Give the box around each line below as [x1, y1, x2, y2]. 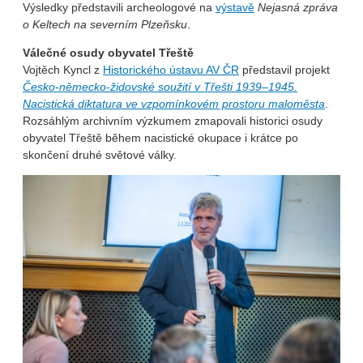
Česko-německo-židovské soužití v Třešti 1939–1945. [23, 79, 297, 93]
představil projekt [239, 62, 330, 76]
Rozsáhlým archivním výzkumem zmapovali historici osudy [23, 113, 322, 127]
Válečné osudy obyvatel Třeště [23, 45, 194, 59]
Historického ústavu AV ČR [103, 62, 239, 76]
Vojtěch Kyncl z [23, 62, 103, 76]
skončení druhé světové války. [23, 147, 177, 161]
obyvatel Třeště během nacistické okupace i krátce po [23, 130, 298, 144]
